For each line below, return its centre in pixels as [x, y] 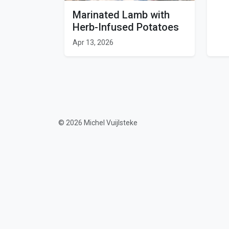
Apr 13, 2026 [93, 42]
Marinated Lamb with [121, 15]
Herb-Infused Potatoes [126, 27]
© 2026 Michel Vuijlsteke [98, 123]
